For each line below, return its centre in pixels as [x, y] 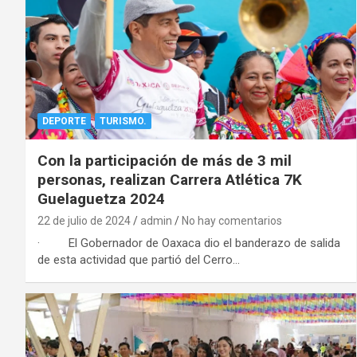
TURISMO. [123, 122]
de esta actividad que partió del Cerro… [139, 260]
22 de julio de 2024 [84, 221]
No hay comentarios [232, 221]
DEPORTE [64, 122]
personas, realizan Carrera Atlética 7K [170, 180]
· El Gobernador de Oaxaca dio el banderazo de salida [189, 243]
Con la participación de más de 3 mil [165, 161]
